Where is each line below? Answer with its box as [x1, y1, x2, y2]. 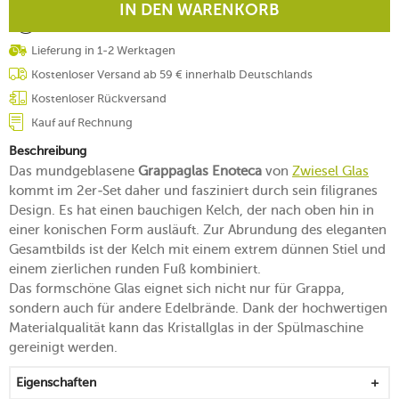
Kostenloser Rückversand [31, 91, 167, 105]
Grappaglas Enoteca [138, 162, 262, 179]
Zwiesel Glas [292, 162, 369, 179]
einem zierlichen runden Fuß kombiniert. [9, 260, 261, 277]
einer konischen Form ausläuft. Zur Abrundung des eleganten [9, 221, 387, 238]
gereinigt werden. [9, 338, 118, 355]
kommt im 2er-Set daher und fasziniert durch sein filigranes [9, 182, 378, 199]
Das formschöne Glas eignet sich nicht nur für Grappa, [9, 280, 345, 297]
